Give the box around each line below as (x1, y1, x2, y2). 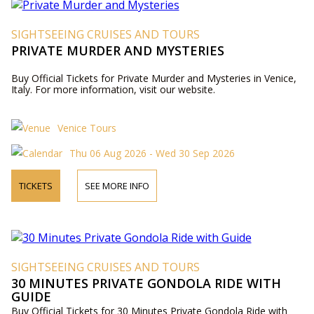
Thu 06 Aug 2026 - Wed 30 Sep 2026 (69, 146, 235, 160)
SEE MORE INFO (84, 179, 149, 192)
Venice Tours (57, 121, 116, 135)
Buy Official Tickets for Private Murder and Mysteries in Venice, (11, 71, 296, 85)
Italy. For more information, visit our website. (11, 83, 215, 96)
